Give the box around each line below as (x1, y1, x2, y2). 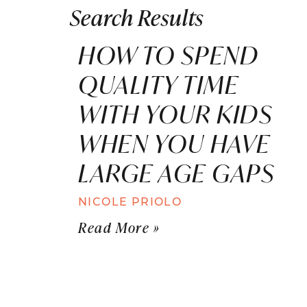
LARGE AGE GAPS (78, 156, 275, 189)
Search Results (70, 1, 204, 32)
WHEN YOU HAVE (78, 127, 271, 160)
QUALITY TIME (78, 68, 238, 101)
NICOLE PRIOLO (78, 193, 182, 208)
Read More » (78, 217, 160, 236)
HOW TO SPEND (78, 38, 258, 71)
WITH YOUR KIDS (78, 97, 273, 130)
